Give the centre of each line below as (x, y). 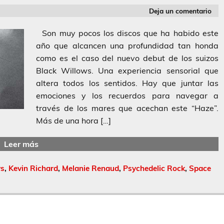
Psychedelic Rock (154, 168)
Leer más (21, 144)
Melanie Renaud (90, 168)
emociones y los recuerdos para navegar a (127, 96)
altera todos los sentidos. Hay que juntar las (127, 83)
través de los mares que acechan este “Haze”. (127, 108)
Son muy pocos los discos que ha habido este (127, 33)
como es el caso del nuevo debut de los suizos (127, 58)
